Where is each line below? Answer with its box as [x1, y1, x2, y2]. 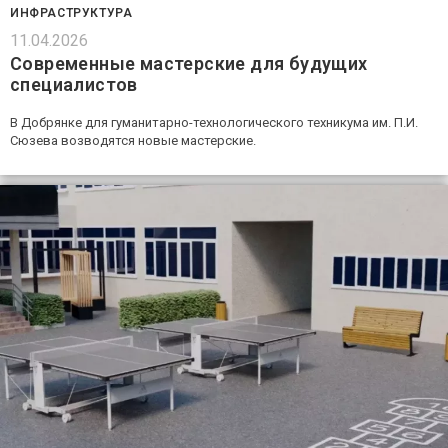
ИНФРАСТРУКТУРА [10, 5, 133, 20]
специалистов [10, 73, 138, 95]
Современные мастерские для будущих [10, 52, 368, 74]
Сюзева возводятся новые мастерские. [10, 132, 256, 148]
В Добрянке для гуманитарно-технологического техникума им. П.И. [10, 114, 418, 130]
